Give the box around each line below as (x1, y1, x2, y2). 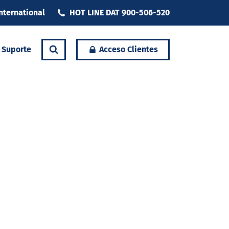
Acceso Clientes (99, 44, 158, 54)
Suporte (2, 44, 31, 54)
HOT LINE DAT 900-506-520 (70, 8, 170, 17)
